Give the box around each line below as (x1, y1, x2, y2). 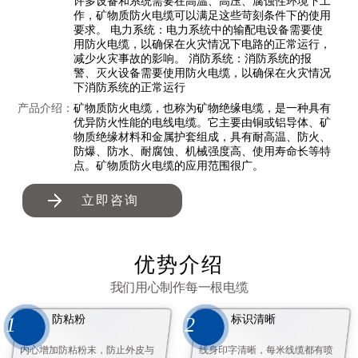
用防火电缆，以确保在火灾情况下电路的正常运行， (74, 38, 332, 50)
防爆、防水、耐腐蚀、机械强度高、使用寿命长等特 (74, 145, 332, 157)
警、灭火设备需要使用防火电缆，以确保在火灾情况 (74, 67, 332, 79)
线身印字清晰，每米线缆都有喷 (198, 344, 333, 356)
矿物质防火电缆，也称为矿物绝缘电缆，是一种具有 (74, 102, 332, 114)
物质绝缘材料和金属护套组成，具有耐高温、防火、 (74, 131, 332, 143)
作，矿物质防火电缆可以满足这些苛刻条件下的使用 (74, 10, 332, 22)
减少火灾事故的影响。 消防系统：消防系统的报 (74, 53, 312, 65)
